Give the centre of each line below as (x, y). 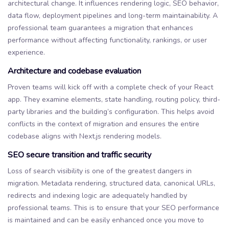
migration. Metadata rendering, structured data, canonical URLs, (111, 183)
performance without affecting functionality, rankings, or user (107, 40)
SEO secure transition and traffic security (79, 155)
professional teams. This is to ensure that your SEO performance (113, 208)
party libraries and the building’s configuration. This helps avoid (111, 111)
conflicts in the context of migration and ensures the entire (104, 124)
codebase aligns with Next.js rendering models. (85, 136)
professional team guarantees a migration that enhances (100, 28)
